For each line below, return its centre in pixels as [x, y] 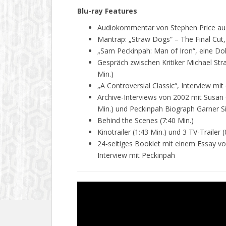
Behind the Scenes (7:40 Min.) [146, 120]
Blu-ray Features [107, 11]
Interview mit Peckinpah [136, 155]
